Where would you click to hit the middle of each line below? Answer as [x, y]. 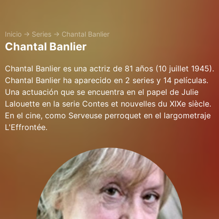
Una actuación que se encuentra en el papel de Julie [102, 92]
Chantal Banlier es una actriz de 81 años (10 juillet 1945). [109, 68]
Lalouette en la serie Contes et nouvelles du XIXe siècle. [108, 104]
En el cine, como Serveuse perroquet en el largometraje [108, 115]
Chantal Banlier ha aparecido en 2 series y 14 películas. [107, 80]
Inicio [13, 34]
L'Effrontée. [26, 127]
